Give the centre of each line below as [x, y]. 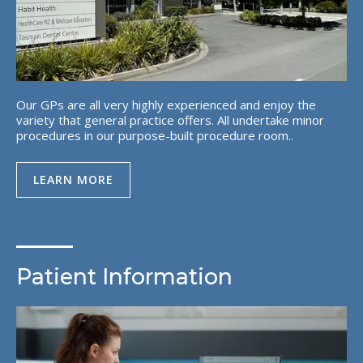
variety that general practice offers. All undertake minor [170, 120]
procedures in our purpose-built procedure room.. [155, 135]
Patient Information [124, 277]
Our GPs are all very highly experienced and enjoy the [166, 105]
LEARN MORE [73, 179]
